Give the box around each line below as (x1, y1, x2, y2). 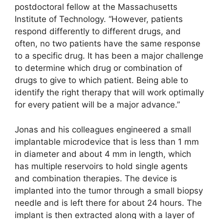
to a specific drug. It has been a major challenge (15, 51, 203, 61)
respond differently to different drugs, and (15, 26, 181, 37)
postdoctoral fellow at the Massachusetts (15, 2, 177, 12)
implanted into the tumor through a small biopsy (15, 185, 203, 196)
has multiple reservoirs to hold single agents (15, 161, 188, 171)
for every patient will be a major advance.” (15, 100, 180, 110)
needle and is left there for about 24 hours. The (15, 197, 202, 208)
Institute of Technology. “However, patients (15, 14, 183, 24)
